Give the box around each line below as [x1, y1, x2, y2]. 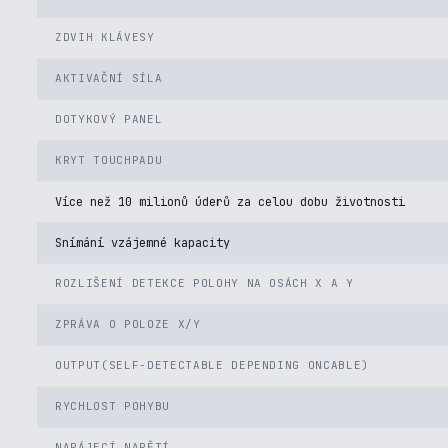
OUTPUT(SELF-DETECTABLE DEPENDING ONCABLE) [55, 358, 370, 372]
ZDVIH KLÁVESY [55, 30, 155, 44]
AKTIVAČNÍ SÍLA [55, 71, 163, 85]
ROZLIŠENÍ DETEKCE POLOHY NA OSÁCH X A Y [55, 276, 354, 290]
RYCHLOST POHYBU [55, 399, 170, 413]
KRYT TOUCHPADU [55, 153, 163, 167]
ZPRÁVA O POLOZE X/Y [55, 317, 201, 331]
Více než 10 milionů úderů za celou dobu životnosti [55, 194, 405, 210]
